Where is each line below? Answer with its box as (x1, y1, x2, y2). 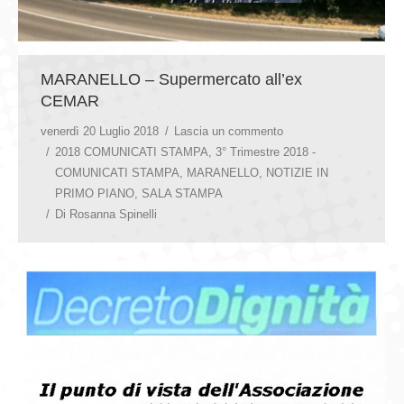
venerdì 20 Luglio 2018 (41, 124, 159, 139)
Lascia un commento (174, 124, 283, 139)
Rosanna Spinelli (69, 207, 157, 222)
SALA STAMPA (142, 187, 223, 201)
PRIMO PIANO (55, 187, 134, 201)
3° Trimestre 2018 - (216, 145, 316, 160)
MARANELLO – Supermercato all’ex (41, 70, 302, 89)
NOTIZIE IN (266, 166, 328, 180)
